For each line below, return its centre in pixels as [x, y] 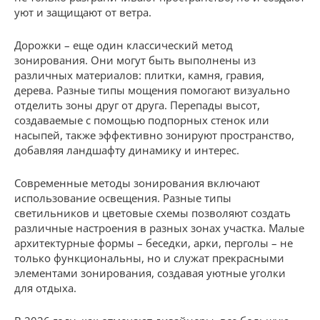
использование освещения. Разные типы [123, 198]
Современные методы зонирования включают [137, 183]
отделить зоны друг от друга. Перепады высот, [137, 105]
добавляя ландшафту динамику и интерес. [127, 150]
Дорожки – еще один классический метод [124, 45]
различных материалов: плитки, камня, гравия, [139, 75]
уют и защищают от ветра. [83, 12]
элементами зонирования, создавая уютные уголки [150, 273]
